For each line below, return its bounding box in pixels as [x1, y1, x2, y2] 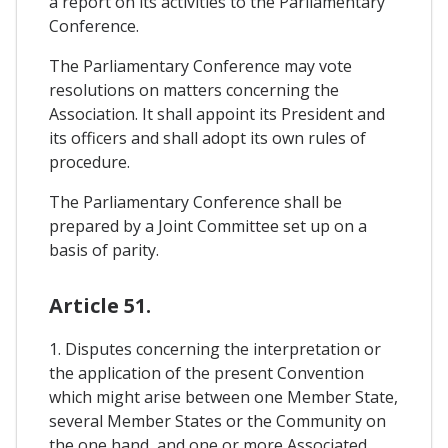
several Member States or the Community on [49, 410, 386, 433]
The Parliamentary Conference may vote [49, 55, 352, 78]
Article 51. [49, 292, 151, 320]
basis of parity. [49, 239, 159, 262]
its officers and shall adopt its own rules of [49, 127, 366, 150]
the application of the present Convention [49, 362, 364, 385]
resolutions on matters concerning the [49, 79, 339, 102]
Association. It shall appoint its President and [49, 103, 385, 126]
